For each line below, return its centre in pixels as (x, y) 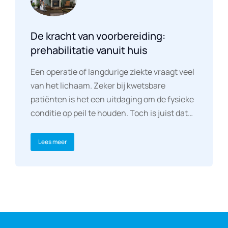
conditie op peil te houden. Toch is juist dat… (112, 113)
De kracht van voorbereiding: (98, 36)
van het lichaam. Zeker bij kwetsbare (98, 85)
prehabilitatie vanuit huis (89, 50)
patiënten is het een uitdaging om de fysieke (112, 99)
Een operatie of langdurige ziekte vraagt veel (112, 72)
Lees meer (52, 141)
